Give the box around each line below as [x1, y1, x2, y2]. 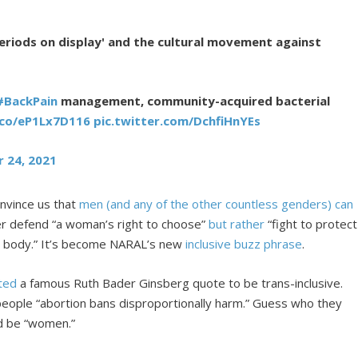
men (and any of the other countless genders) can [79, 196, 354, 213]
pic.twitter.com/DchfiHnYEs [93, 113, 261, 129]
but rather [209, 216, 265, 233]
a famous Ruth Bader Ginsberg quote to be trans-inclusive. [17, 275, 344, 292]
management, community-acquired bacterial [58, 93, 331, 109]
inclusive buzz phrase [185, 236, 303, 253]
